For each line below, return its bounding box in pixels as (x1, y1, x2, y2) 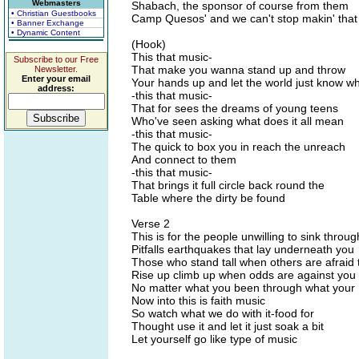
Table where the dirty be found (131, 192, 285, 204)
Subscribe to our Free (14, 54, 99, 64)
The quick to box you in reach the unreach (131, 140, 345, 153)
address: (38, 83, 75, 93)
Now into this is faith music (131, 294, 265, 307)
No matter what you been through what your (131, 281, 355, 294)
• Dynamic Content (11, 28, 80, 37)
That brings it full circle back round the (131, 179, 325, 192)
